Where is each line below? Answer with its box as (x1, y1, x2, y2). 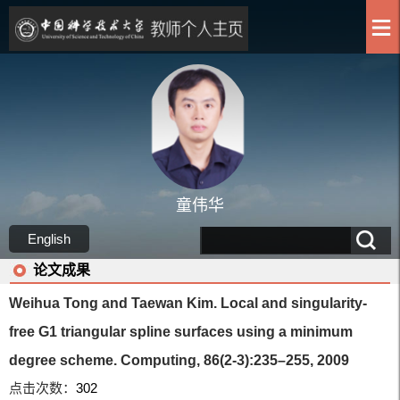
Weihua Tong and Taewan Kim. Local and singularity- (9, 296, 368, 311)
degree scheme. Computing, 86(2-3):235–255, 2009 (9, 353, 350, 368)
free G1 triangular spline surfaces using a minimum (9, 324, 354, 339)
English (28, 231, 71, 246)
